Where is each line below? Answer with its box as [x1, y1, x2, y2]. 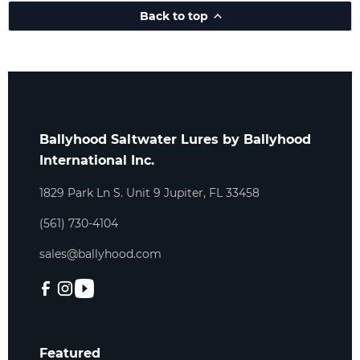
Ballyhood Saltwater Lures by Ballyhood [39, 132, 312, 147]
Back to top [139, 9, 208, 23]
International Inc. [39, 153, 155, 168]
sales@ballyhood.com [39, 247, 162, 261]
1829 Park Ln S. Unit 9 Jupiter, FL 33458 [39, 186, 260, 200]
